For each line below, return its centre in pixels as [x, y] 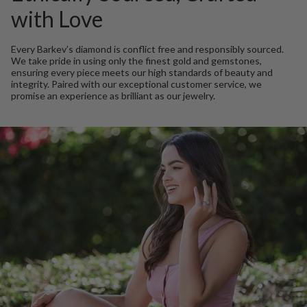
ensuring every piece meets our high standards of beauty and [142, 72]
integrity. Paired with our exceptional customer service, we [136, 84]
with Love [57, 19]
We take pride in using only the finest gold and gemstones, [136, 60]
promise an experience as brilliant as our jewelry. [113, 95]
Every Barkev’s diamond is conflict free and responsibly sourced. [147, 49]
